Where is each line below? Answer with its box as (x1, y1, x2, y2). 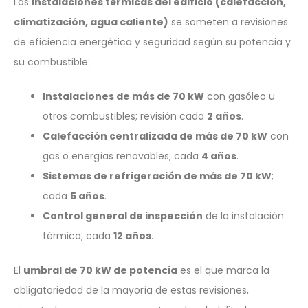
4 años (201, 148, 236, 163)
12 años (113, 228, 151, 243)
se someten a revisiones (168, 14, 288, 29)
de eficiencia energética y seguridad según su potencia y (14, 34, 291, 49)
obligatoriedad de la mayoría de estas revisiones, (14, 283, 249, 297)
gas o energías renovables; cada (43, 148, 201, 163)
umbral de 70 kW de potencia (23, 263, 177, 277)
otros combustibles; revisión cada (43, 109, 207, 123)
